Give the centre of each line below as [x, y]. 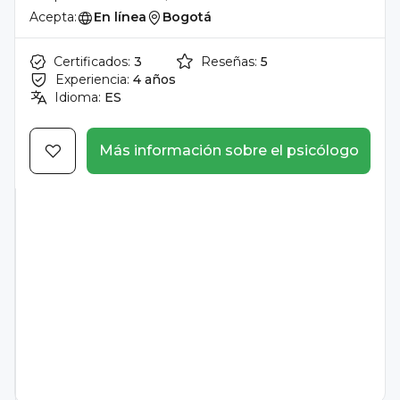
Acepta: [53, 17]
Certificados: [92, 62]
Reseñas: [229, 62]
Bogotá [187, 17]
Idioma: [78, 97]
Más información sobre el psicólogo [229, 150]
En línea [120, 17]
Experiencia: [92, 79]
